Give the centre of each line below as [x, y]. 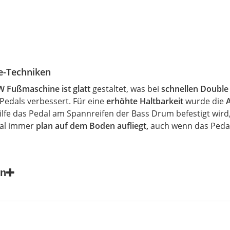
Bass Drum [153, 113]
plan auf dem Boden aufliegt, [92, 126]
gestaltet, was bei [126, 89]
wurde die [205, 101]
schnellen [181, 89]
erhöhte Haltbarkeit [145, 101]
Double [215, 89]
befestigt [193, 113]
